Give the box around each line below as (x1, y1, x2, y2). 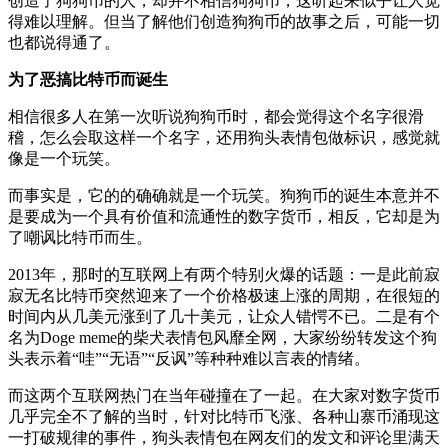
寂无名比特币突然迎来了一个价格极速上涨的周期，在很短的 (8, 286, 440, 304)
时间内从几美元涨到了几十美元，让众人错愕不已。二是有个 (8, 307, 440, 325)
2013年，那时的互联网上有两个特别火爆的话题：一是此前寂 (8, 265, 440, 283)
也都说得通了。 (8, 33, 120, 51)
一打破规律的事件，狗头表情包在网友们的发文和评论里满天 (8, 428, 440, 446)
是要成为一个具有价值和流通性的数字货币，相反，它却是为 (8, 207, 440, 225)
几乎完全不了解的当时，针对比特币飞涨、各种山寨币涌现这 (8, 407, 440, 425)
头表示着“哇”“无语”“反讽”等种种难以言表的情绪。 (8, 349, 370, 367)
